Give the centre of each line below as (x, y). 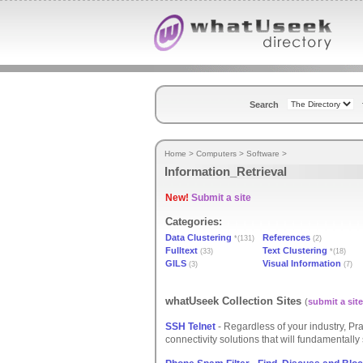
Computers (216, 154)
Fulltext (181, 250)
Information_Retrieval (226, 172)
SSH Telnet (190, 327)
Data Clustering (199, 237)
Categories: (194, 222)
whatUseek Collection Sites (235, 301)
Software (263, 154)
